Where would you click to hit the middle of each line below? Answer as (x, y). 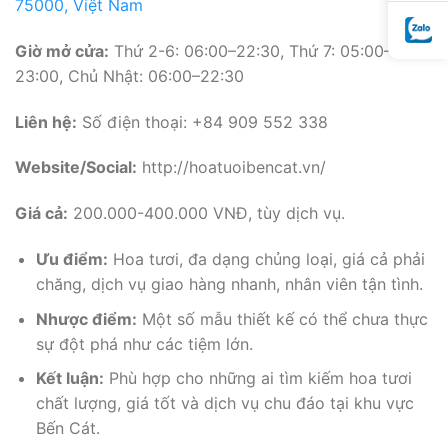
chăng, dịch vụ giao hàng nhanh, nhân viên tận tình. (229, 283)
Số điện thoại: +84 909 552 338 (202, 121)
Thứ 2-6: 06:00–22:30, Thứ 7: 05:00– (250, 50)
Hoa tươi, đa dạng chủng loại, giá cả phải (266, 258)
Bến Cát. (67, 428)
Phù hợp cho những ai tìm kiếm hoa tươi (257, 378)
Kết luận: (69, 378)
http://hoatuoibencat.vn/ (231, 167)
